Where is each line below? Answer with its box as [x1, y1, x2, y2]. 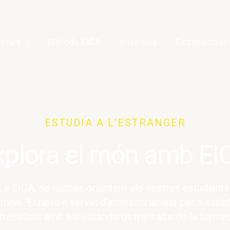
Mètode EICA [48, 36, 101, 47]
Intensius [119, 36, 158, 47]
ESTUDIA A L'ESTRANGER [44, 117, 186, 129]
